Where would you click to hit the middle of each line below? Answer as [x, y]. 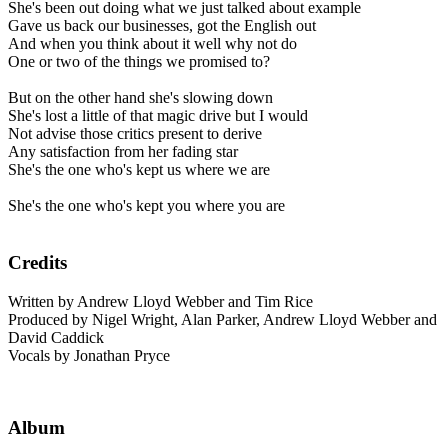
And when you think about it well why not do [152, 44]
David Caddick [56, 337]
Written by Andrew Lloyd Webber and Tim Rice [160, 301]
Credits [37, 263]
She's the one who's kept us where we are [139, 170]
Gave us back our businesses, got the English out [162, 26]
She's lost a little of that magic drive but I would [158, 116]
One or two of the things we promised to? [139, 62]
